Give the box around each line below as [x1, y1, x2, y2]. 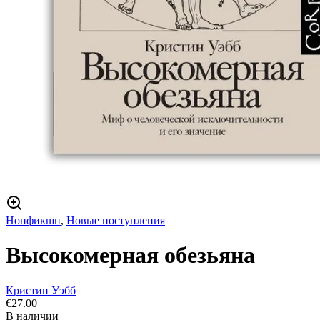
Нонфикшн [6, 214, 61, 226]
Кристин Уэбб [6, 284, 76, 296]
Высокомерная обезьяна [6, 242, 255, 269]
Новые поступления [66, 214, 165, 226]
